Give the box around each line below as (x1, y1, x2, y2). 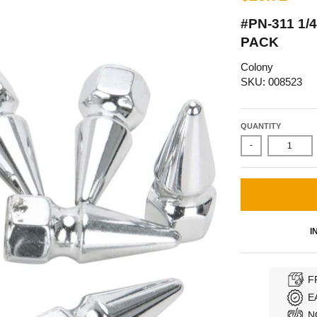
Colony (240, 61, 273, 74)
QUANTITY (240, 121, 281, 130)
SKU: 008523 (240, 76, 302, 88)
